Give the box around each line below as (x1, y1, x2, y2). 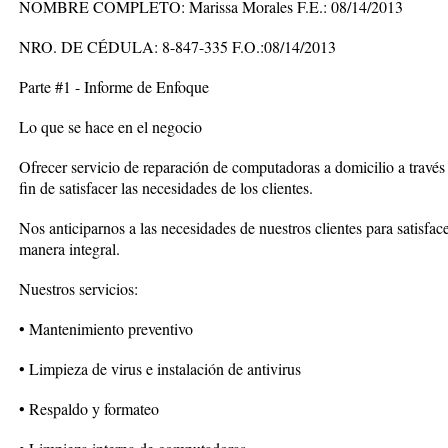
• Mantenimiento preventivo (19, 318, 193, 339)
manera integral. (19, 238, 120, 259)
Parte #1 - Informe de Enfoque (19, 76, 209, 97)
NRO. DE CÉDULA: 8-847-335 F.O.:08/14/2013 (19, 36, 336, 57)
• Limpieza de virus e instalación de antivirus (19, 358, 301, 379)
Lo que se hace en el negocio (19, 116, 202, 137)
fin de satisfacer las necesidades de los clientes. (19, 177, 313, 198)
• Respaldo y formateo (19, 398, 159, 419)
